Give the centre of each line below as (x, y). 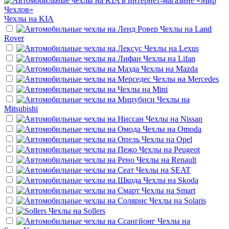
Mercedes (203, 79)
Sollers (94, 211)
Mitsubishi (21, 108)
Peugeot (187, 149)
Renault (184, 159)
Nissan (191, 119)
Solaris (195, 200)
